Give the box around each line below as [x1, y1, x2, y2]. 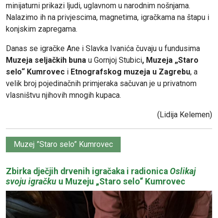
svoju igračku [6, 177, 58, 187]
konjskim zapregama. [6, 24, 77, 34]
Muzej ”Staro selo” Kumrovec [14, 140, 113, 149]
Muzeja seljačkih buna [6, 55, 86, 65]
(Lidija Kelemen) [157, 110, 212, 120]
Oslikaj [170, 166, 196, 177]
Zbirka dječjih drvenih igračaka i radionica [6, 166, 170, 177]
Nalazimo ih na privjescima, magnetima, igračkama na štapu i [6, 13, 209, 22]
